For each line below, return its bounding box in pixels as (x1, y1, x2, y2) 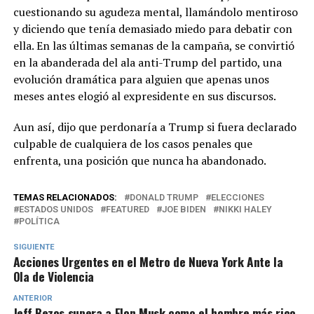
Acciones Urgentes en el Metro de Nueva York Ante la (13, 252, 283, 271)
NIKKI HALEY (218, 204, 272, 215)
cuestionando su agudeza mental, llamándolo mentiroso (13, 4, 298, 20)
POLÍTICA (18, 216, 60, 227)
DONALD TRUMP (129, 192, 198, 203)
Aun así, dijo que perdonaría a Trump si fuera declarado (13, 119, 296, 135)
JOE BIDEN (161, 204, 206, 215)
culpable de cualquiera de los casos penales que (13, 136, 252, 152)
